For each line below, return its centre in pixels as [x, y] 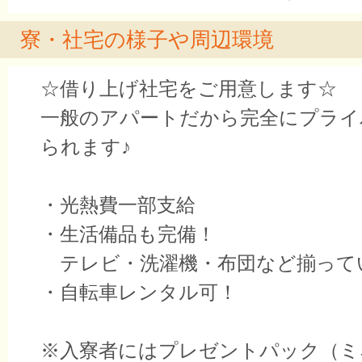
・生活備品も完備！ [128, 234]
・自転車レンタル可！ [139, 292]
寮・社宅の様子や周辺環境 [147, 40]
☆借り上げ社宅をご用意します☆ [189, 88]
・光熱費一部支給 [118, 205]
